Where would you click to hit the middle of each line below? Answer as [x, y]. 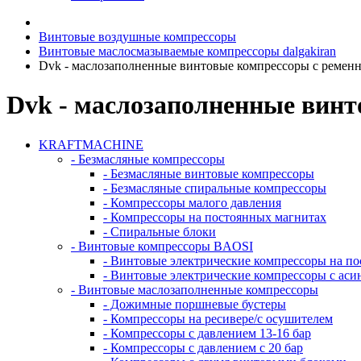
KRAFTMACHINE [91, 144]
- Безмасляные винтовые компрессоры [209, 173]
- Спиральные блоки [160, 231]
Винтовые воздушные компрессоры [137, 37]
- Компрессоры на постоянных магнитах [215, 217]
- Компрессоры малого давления [192, 202]
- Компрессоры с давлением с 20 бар [203, 347]
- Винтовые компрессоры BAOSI [162, 246]
